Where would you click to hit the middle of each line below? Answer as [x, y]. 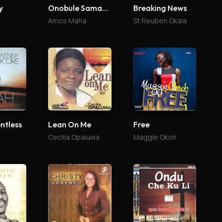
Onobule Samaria [105, 8]
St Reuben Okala [160, 20]
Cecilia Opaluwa [74, 137]
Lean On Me [70, 125]
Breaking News [160, 8]
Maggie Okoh [155, 137]
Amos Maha [67, 20]
